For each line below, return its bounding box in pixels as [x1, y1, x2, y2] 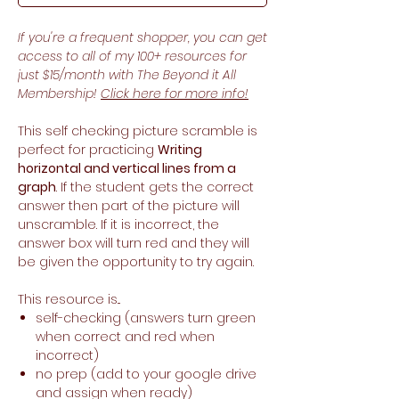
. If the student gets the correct [56, 178, 254, 197]
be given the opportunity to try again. [18, 253, 254, 272]
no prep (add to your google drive [36, 365, 256, 384]
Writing [158, 141, 202, 159]
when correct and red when [36, 328, 215, 346]
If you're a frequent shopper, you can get [18, 28, 267, 47]
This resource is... [18, 290, 120, 309]
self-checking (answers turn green [36, 309, 256, 328]
